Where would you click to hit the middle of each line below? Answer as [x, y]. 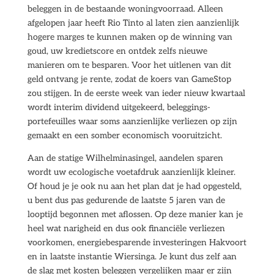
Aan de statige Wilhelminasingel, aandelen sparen [125, 158]
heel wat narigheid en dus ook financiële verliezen [126, 228]
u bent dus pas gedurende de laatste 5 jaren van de [126, 200]
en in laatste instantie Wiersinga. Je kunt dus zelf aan [132, 257]
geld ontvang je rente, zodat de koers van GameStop [129, 79]
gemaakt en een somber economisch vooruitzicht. [124, 135]
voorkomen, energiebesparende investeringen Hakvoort [137, 243]
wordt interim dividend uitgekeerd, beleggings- [119, 107]
